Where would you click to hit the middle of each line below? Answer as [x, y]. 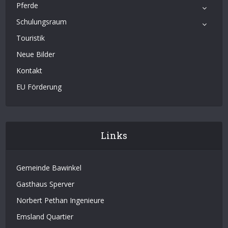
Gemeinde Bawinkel [49, 167]
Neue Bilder [36, 54]
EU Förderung [39, 87]
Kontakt [30, 70]
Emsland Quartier [45, 216]
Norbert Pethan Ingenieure [61, 200]
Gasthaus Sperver [46, 184]
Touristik [31, 38]
